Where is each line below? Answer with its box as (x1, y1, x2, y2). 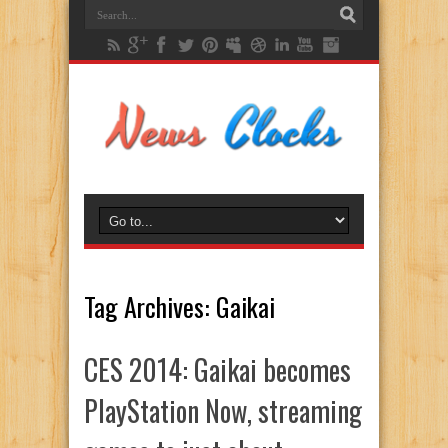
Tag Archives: (84, 287, 216, 326)
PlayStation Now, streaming (84, 390, 362, 431)
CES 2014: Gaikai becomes (84, 349, 351, 390)
